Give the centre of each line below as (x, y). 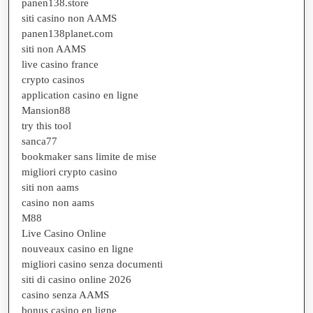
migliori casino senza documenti (92, 264)
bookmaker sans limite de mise (89, 156)
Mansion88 (46, 110)
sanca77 (39, 141)
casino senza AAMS (65, 295)
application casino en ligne (80, 95)
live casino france (60, 64)
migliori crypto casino (70, 172)
